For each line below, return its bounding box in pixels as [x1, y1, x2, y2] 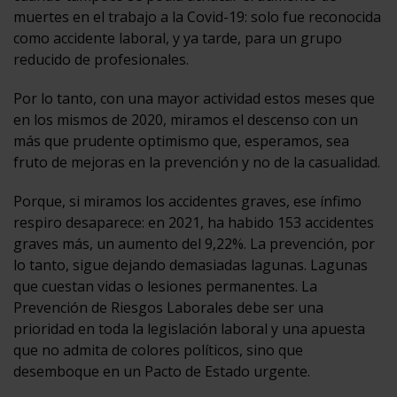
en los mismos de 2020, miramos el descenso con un [13, 109, 358, 129]
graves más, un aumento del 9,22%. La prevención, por [13, 233, 375, 253]
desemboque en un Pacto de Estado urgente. [13, 361, 310, 381]
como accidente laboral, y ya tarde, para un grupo [13, 27, 342, 48]
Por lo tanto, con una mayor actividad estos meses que [13, 88, 375, 108]
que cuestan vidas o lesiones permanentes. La [13, 276, 317, 296]
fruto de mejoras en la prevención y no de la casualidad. [13, 152, 380, 172]
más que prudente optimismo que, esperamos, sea [13, 130, 349, 151]
